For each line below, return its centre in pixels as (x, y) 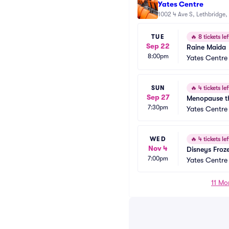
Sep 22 (158, 46)
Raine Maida (206, 47)
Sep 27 (158, 97)
